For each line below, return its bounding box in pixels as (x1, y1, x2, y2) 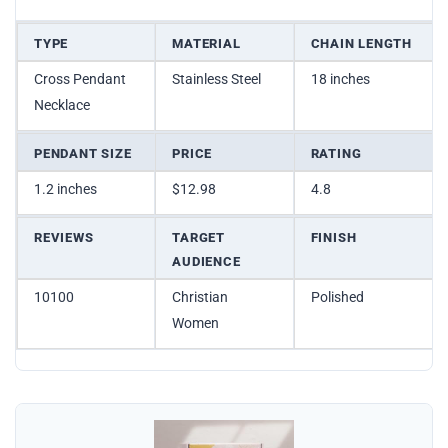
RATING (310, 146, 362, 162)
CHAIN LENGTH (310, 36, 413, 52)
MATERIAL (172, 36, 241, 52)
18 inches (310, 71, 370, 88)
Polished (310, 289, 364, 306)
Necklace (34, 97, 90, 114)
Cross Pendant (34, 71, 126, 88)
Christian (172, 289, 229, 306)
